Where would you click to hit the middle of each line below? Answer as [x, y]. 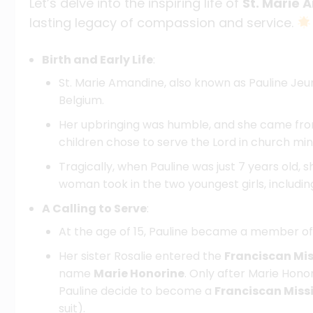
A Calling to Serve [94, 208]
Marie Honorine [139, 273]
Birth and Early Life [97, 59]
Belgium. [81, 100]
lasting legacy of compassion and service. [163, 23]
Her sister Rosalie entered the [141, 256]
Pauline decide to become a [137, 291]
